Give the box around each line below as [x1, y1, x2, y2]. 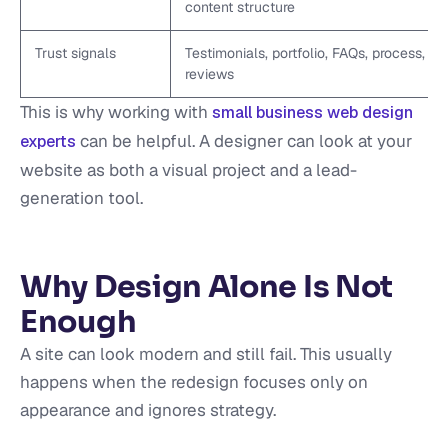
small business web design [212, 102, 413, 124]
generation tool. [20, 187, 143, 210]
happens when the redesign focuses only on [20, 370, 368, 393]
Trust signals [35, 44, 116, 63]
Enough [20, 302, 137, 341]
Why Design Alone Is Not [20, 267, 394, 306]
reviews [185, 65, 234, 84]
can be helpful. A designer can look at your [76, 130, 412, 153]
